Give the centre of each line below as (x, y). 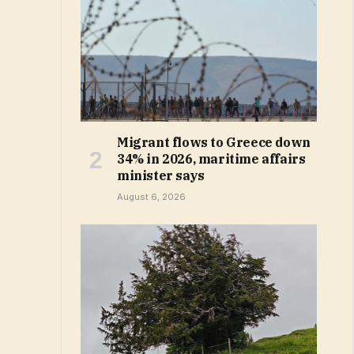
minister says (161, 176)
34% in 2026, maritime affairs (211, 159)
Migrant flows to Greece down (214, 143)
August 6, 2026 (151, 197)
